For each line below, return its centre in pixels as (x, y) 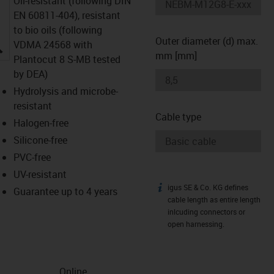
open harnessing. (196, 224)
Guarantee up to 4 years (65, 191)
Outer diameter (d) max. (207, 41)
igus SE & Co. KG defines (208, 187)
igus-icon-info (184, 189)
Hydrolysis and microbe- (65, 91)
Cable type (178, 117)
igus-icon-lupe (33, 44)
